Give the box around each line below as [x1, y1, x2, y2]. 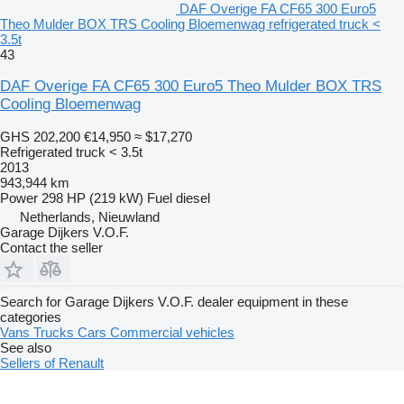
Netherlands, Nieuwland [20, 208, 160, 225]
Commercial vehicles [110, 324, 234, 340]
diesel [176, 189, 210, 206]
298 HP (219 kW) [41, 189, 143, 206]
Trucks [33, 324, 78, 340]
